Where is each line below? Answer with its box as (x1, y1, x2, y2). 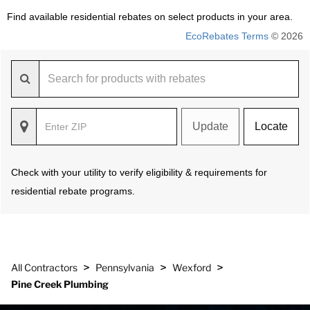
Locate (255, 120, 288, 132)
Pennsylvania (95, 262, 154, 273)
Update (192, 120, 228, 132)
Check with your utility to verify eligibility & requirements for (11, 167, 267, 178)
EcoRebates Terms (185, 30, 268, 42)
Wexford (172, 262, 211, 273)
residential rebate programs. (11, 185, 135, 197)
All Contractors (11, 262, 77, 273)
